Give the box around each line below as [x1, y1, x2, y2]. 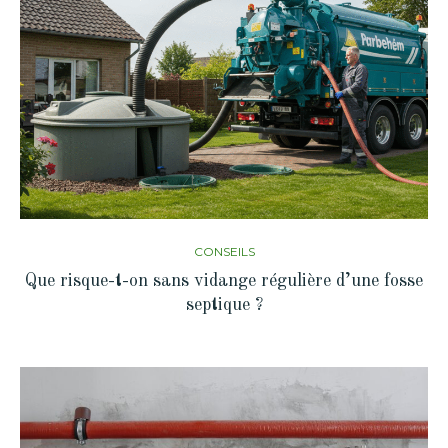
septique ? [185, 295, 263, 314]
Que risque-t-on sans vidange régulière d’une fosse [25, 271, 423, 290]
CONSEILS [193, 243, 255, 259]
